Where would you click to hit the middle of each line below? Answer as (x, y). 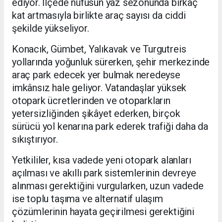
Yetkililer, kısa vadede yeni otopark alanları (102, 160)
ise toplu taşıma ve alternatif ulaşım (87, 199)
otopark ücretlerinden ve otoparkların (91, 101)
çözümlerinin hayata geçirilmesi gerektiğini (103, 212)
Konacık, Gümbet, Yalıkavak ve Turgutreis (99, 49)
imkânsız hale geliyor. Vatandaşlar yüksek (99, 88)
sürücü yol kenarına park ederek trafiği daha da (110, 127)
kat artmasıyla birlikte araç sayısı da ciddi (99, 16)
